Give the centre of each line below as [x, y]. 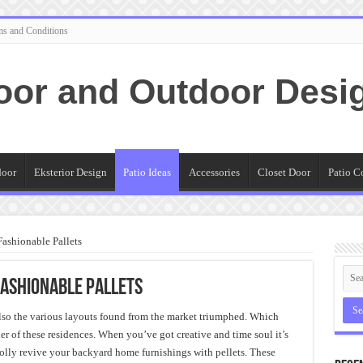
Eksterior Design [70, 172]
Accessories [214, 172]
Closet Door [284, 172]
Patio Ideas [147, 172]
